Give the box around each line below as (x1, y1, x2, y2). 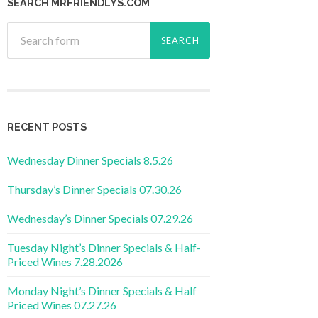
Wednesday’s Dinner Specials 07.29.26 (7, 212, 193, 226)
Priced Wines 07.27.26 (7, 298, 116, 312)
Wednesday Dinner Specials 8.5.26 (7, 153, 173, 168)
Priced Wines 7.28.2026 (7, 255, 123, 269)
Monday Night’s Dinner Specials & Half (7, 284, 197, 298)
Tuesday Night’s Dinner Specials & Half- (7, 241, 201, 255)
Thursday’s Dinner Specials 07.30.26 (7, 182, 182, 197)
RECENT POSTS (7, 121, 87, 133)
